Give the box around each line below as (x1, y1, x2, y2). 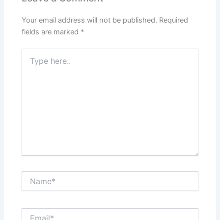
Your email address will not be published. (22, 16, 158, 25)
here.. (21, 58, 40, 67)
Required (159, 16, 189, 25)
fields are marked (22, 27, 81, 37)
